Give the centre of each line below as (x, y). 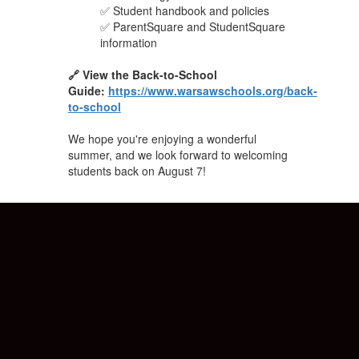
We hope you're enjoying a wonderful (162, 138)
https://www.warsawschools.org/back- (212, 90)
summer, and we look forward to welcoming (177, 154)
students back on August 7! (138, 170)
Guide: (88, 90)
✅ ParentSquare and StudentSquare (192, 26)
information (128, 42)
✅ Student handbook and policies (184, 10)
